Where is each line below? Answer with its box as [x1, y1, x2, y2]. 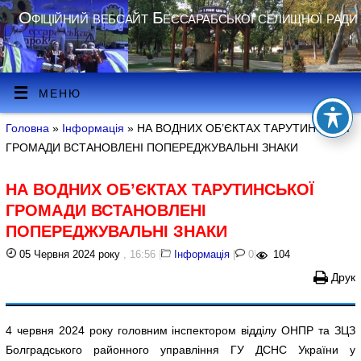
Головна [6, 122, 50, 135]
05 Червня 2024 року [16, 248, 121, 261]
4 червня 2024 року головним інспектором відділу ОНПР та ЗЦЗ [6, 324, 355, 338]
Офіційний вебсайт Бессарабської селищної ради [19, 8, 358, 27]
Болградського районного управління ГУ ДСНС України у [6, 343, 355, 357]
